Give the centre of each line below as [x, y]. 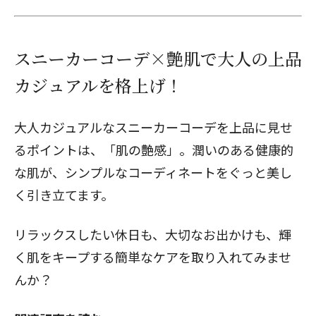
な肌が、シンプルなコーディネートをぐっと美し [153, 172]
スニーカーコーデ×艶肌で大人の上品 [158, 58]
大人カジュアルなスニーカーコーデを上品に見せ [153, 127]
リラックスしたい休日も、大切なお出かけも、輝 [153, 234]
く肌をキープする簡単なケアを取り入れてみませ [153, 257]
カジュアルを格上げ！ [98, 85]
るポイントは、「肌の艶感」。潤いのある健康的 [154, 150]
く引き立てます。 [64, 195]
